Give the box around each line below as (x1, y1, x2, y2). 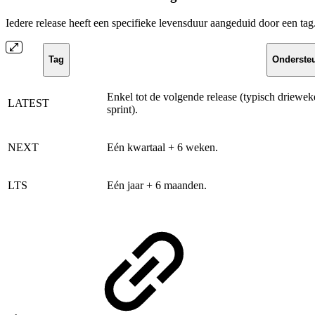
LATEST (8, 97, 49, 110)
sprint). (107, 103, 138, 116)
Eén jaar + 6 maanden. (107, 179, 207, 192)
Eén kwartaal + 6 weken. (107, 141, 218, 154)
